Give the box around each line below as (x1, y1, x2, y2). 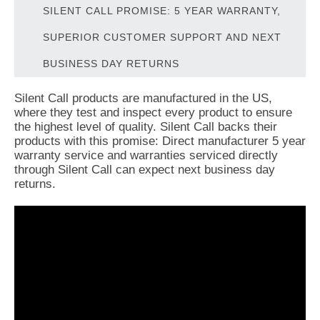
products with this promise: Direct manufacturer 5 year (14, 134, 306, 148)
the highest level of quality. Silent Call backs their (14, 119, 277, 134)
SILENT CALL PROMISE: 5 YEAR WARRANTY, (43, 4, 281, 16)
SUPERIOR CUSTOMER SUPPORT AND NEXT (43, 31, 281, 43)
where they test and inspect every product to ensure (14, 105, 292, 119)
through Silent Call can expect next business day (14, 162, 275, 176)
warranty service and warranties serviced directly (14, 148, 278, 162)
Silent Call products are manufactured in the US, (14, 91, 272, 105)
